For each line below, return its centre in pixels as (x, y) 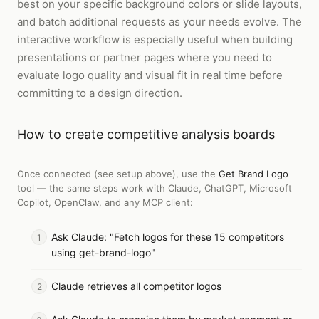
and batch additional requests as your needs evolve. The (159, 22)
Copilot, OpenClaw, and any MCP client (104, 202)
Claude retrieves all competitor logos (136, 286)
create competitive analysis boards (170, 134)
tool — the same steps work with (93, 188)
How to (41, 134)
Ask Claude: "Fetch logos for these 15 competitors (168, 237)
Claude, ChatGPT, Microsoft (230, 188)
